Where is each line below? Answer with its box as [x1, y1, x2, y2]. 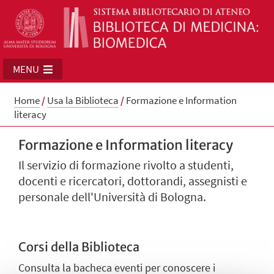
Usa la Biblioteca [46, 93, 119, 107]
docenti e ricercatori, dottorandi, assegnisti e [18, 173, 247, 190]
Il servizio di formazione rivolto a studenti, [18, 157, 234, 174]
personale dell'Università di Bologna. [18, 189, 206, 206]
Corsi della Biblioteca [18, 239, 139, 254]
